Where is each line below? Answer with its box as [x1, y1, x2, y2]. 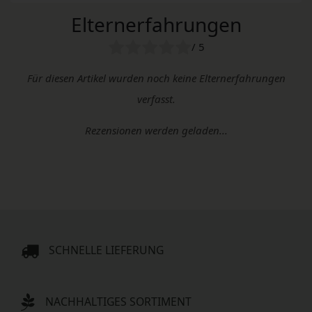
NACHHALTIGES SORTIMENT [45, 294, 192, 310]
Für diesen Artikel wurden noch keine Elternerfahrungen [26, 70, 286, 85]
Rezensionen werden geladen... [84, 123, 228, 137]
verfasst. [136, 91, 175, 106]
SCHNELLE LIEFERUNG [49, 242, 164, 258]
